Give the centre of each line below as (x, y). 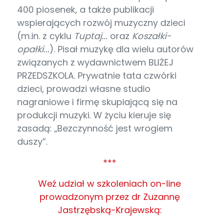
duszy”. (32, 141)
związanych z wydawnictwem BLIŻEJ (95, 62)
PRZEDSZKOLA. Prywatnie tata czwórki (97, 75)
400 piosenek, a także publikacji (86, 9)
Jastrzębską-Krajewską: (109, 210)
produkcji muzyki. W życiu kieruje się (94, 115)
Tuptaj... (91, 36)
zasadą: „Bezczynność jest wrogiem (95, 128)
